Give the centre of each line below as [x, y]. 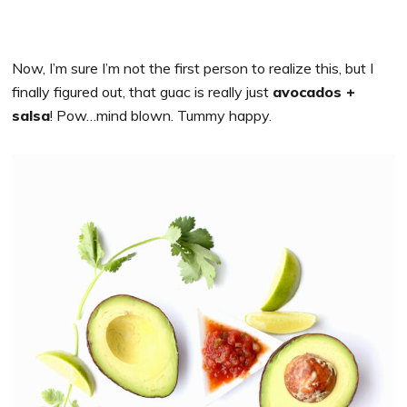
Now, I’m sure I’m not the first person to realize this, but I [193, 68]
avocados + [314, 91]
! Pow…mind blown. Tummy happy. [161, 115]
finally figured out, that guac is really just [143, 91]
